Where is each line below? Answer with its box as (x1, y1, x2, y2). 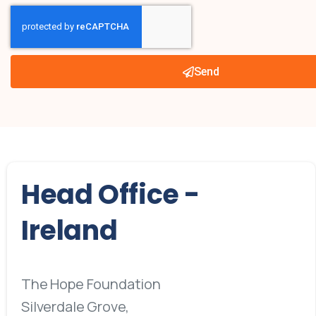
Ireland (21, 211, 118, 249)
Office (98, 176, 179, 214)
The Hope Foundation (21, 274, 161, 293)
